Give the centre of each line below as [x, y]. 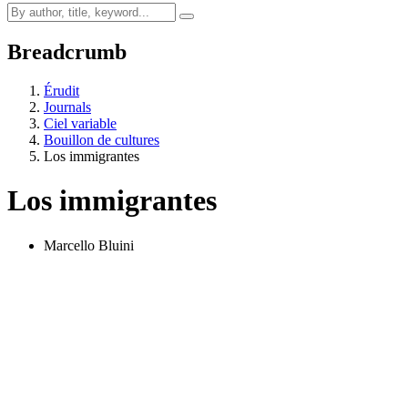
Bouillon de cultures [102, 139]
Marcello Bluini [89, 245]
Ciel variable [80, 123]
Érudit [61, 90]
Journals [67, 107]
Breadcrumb [67, 51]
